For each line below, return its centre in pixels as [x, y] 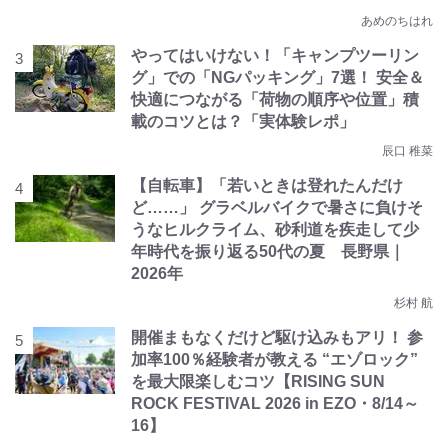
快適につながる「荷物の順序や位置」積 [275, 99]
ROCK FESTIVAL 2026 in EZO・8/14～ [275, 403]
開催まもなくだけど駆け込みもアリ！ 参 [277, 337]
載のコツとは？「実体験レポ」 [243, 121]
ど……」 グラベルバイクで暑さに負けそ [277, 207]
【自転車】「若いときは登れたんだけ [267, 185]
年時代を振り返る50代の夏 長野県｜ [268, 251]
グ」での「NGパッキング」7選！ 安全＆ [277, 77]
